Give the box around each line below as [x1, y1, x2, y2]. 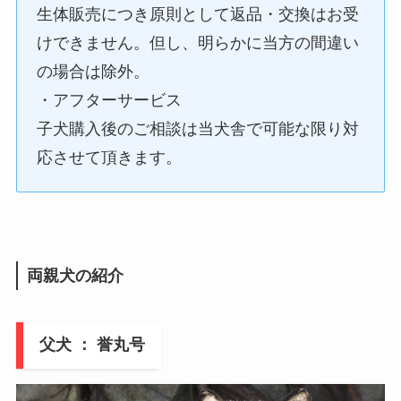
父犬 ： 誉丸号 [38, 336, 145, 354]
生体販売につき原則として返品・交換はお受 [37, 4, 360, 23]
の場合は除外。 [37, 62, 150, 81]
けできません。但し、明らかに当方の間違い [37, 33, 360, 52]
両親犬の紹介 [26, 266, 124, 285]
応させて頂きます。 [37, 148, 183, 166]
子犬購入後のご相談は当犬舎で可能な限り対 [37, 119, 360, 138]
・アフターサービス [37, 90, 183, 109]
